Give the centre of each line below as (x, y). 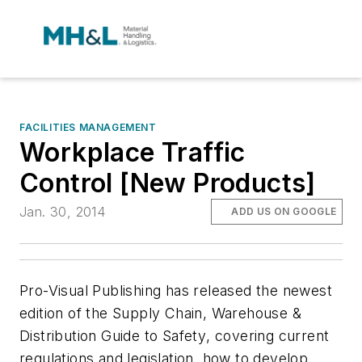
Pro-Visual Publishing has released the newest (176, 291)
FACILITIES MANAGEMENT (88, 127)
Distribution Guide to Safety (113, 336)
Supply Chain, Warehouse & (207, 314)
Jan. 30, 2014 (63, 212)
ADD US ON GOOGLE (284, 212)
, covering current (268, 336)
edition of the (66, 314)
